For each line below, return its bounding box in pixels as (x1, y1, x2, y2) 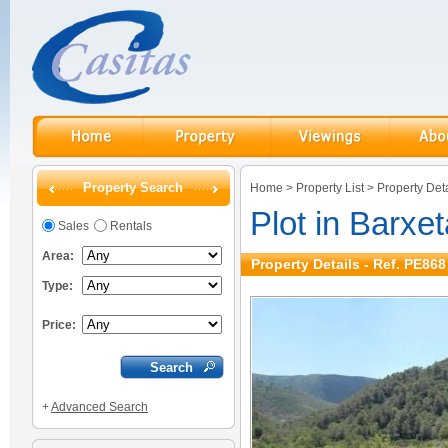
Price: (42, 318, 76, 332)
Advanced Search (51, 400, 148, 414)
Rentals (110, 219, 152, 233)
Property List (296, 181, 364, 195)
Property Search (83, 180, 184, 195)
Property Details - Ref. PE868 (251, 256, 446, 272)
